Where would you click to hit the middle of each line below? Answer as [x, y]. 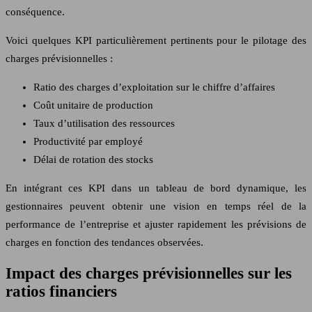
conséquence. [35, 12]
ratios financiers [61, 291]
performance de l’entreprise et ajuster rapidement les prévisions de [156, 225]
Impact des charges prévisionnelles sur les [149, 273]
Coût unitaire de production [93, 106]
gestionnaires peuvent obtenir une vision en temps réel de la [156, 206]
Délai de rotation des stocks [93, 160]
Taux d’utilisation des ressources [104, 124]
